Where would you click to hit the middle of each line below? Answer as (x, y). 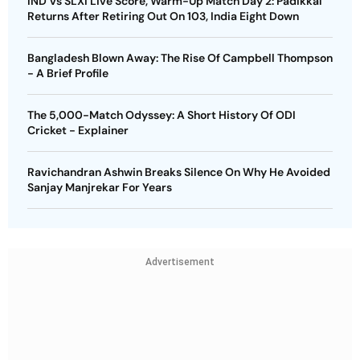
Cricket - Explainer (78, 130)
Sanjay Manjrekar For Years (100, 187)
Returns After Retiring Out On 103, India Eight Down (163, 16)
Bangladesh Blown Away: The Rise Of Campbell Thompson (180, 58)
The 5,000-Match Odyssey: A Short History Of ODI (162, 115)
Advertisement (180, 262)
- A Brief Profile (68, 73)
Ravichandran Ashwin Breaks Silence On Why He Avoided (179, 172)
